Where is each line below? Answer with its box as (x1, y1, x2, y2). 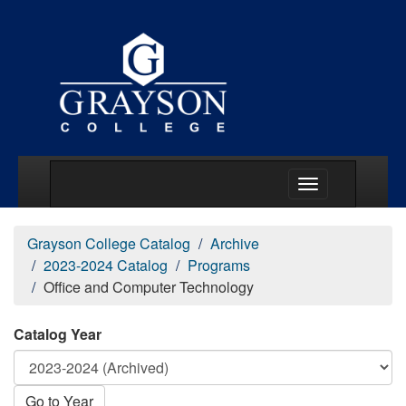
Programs (188, 255, 250, 275)
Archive (210, 233, 259, 254)
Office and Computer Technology (43, 276, 254, 297)
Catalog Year (14, 324, 101, 344)
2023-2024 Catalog (43, 255, 168, 275)
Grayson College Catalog (27, 233, 190, 254)
